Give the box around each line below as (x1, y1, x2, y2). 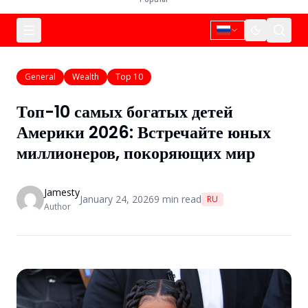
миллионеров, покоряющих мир (16, 142, 255, 164)
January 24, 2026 (80, 192, 154, 206)
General (25, 71, 56, 82)
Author (44, 201, 71, 212)
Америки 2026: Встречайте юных (16, 121, 271, 144)
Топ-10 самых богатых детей (16, 100, 233, 123)
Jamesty (44, 186, 80, 199)
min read (159, 192, 201, 206)
